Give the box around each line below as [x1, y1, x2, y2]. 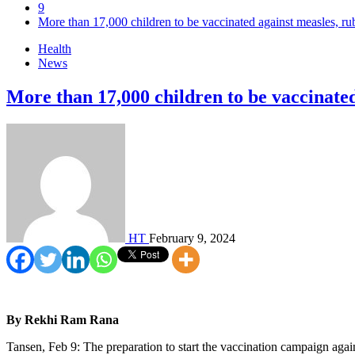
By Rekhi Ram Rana [6, 312, 119, 326]
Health [38, 42, 71, 56]
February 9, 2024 [149, 231, 235, 245]
